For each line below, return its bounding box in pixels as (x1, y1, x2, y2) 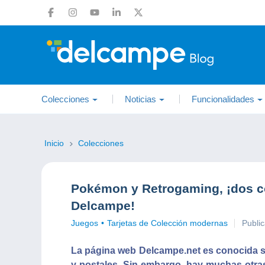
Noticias (125, 94, 156, 104)
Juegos (71, 218, 98, 228)
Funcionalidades (192, 94, 254, 104)
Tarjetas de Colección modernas (107, 218, 228, 228)
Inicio (44, 138, 66, 148)
